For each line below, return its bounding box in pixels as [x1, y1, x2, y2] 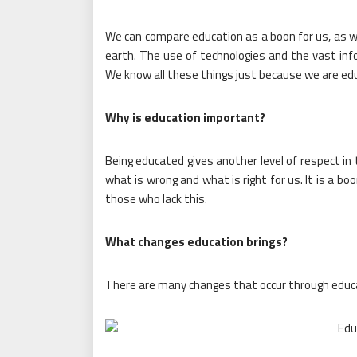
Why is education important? [105, 108, 265, 127]
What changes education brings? [105, 232, 288, 251]
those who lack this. [105, 189, 207, 208]
